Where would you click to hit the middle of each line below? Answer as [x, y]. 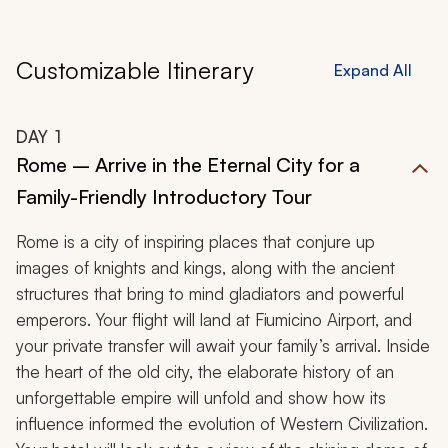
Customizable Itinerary [134, 70]
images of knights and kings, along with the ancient [205, 268]
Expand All [373, 70]
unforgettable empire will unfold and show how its [201, 398]
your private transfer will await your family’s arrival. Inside [223, 346]
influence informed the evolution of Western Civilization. [222, 424]
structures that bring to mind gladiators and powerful [210, 294]
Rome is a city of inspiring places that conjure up [195, 242]
